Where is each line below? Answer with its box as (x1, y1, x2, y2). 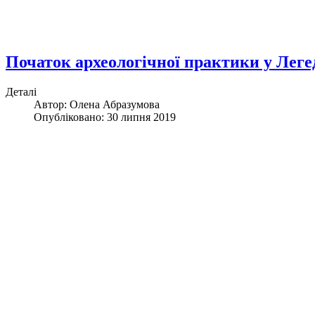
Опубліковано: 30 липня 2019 (34, 111, 176, 124)
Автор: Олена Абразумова (34, 98, 160, 111)
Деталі (6, 86, 37, 98)
